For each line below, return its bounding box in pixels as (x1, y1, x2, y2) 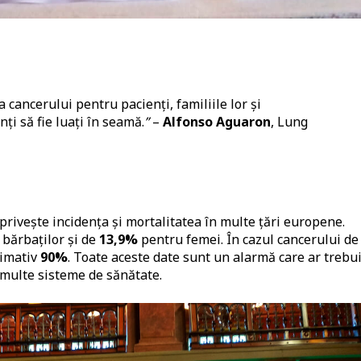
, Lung (271, 112, 308, 131)
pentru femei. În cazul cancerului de (138, 230, 359, 248)
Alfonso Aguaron (163, 112, 271, 131)
